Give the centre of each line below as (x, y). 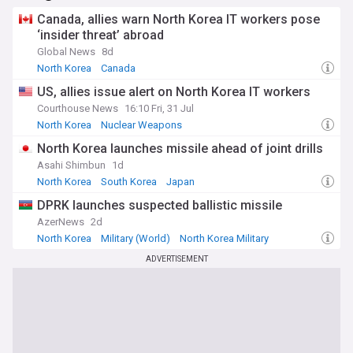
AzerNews (61, 222)
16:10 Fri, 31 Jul (159, 108)
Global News (66, 52)
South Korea (129, 182)
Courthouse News (78, 108)
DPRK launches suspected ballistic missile (160, 205)
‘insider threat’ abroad (100, 35)
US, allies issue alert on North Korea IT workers (174, 92)
